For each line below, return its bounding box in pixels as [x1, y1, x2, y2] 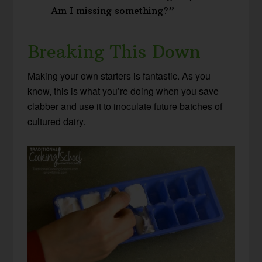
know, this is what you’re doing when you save [27, 84, 219, 98]
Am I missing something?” [51, 5, 175, 17]
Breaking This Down [27, 41, 201, 63]
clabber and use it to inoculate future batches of [27, 99, 223, 113]
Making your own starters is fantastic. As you [27, 69, 211, 83]
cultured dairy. [27, 115, 86, 129]
